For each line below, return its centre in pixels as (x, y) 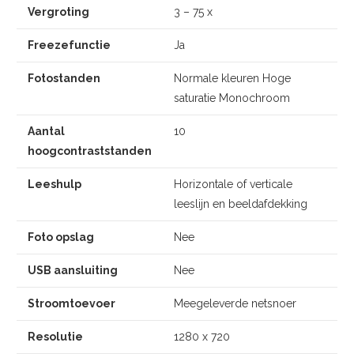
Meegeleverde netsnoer (235, 304)
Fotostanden (64, 79)
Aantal (46, 132)
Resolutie (55, 337)
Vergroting (58, 12)
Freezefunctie (69, 45)
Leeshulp (55, 185)
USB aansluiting (73, 271)
